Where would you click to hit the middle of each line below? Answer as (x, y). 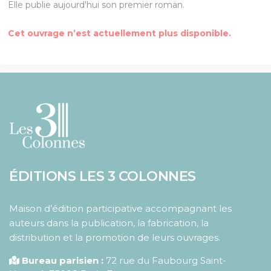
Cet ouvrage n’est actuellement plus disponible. (120, 34)
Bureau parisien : (63, 261)
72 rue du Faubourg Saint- (166, 261)
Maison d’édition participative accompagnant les (120, 209)
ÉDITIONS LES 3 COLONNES (103, 176)
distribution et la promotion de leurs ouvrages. (115, 238)
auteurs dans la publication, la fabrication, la (109, 223)
